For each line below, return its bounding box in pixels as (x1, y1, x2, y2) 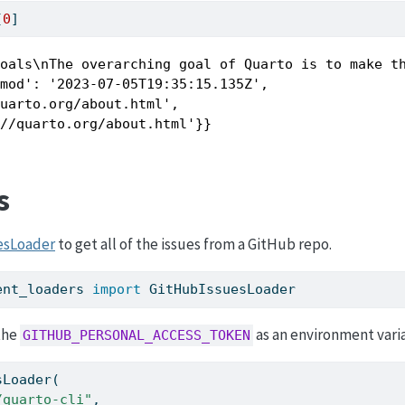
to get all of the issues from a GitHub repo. (55, 234, 332, 255)
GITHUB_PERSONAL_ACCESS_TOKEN (22, 326, 250, 344)
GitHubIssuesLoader (141, 281, 297, 298)
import (92, 281, 142, 298)
